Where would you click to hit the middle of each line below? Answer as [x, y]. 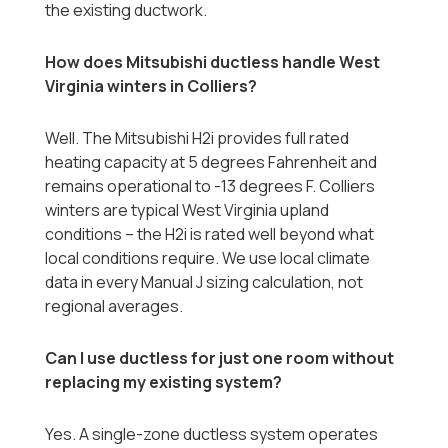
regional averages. [114, 306]
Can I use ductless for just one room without [220, 358]
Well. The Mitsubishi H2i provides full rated [197, 138]
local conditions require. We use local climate [208, 258]
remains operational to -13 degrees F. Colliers [210, 186]
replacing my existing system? [164, 382]
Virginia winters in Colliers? [151, 86]
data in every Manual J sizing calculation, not [204, 282]
